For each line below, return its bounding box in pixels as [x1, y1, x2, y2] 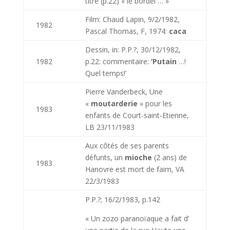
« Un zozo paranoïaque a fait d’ [85, 214, 189, 223]
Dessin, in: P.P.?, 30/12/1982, [85, 45, 181, 54]
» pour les [137, 99, 172, 108]
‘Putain [150, 56, 177, 66]
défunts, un [85, 152, 125, 162]
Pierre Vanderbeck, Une [85, 87, 163, 97]
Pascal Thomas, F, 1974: [85, 26, 169, 36]
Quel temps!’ [85, 68, 126, 78]
